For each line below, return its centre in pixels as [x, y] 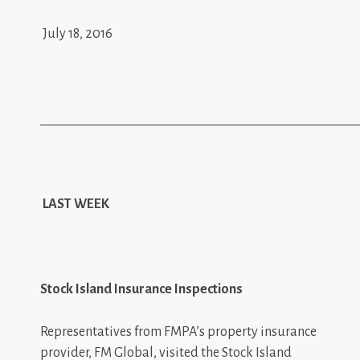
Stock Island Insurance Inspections [141, 289]
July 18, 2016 [76, 33]
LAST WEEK [76, 204]
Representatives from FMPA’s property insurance [178, 331]
